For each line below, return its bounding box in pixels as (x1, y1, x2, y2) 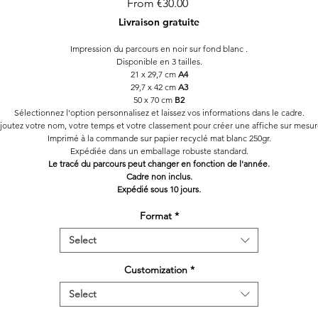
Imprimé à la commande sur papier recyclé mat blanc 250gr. (47, 133, 271, 144)
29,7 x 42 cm (130, 82, 178, 93)
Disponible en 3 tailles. (116, 56, 202, 67)
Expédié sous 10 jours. (117, 184, 201, 195)
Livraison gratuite (119, 16, 199, 29)
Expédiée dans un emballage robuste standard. (70, 146, 248, 157)
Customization (124, 263, 187, 277)
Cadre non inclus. (126, 171, 192, 182)
